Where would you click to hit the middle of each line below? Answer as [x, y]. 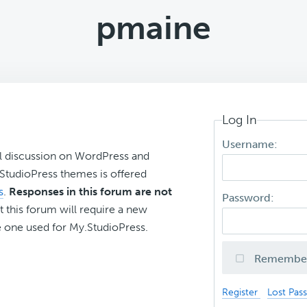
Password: [250, 198]
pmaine [153, 28]
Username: [251, 145]
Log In [240, 120]
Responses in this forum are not [90, 192]
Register [242, 292]
